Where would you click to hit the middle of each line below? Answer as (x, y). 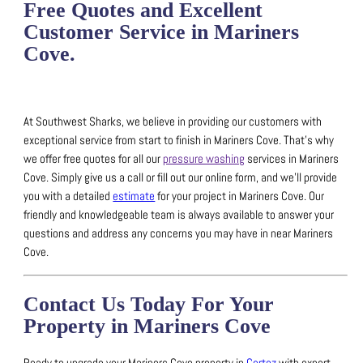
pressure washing (204, 159)
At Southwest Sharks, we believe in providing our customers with (173, 122)
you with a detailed (68, 196)
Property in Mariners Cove (147, 327)
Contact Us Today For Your (149, 305)
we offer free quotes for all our (94, 159)
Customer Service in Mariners (162, 32)
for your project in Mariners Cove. (232, 196)
